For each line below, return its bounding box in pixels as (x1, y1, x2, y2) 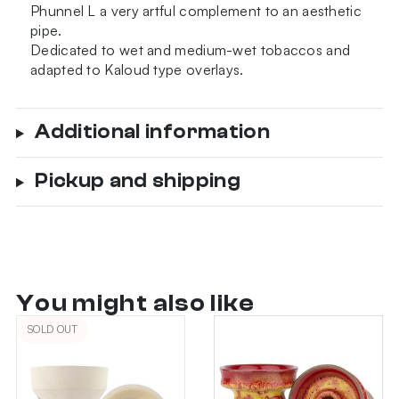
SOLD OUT (28, 322, 78, 337)
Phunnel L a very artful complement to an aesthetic (30, 2, 362, 20)
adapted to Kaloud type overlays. (30, 61, 244, 79)
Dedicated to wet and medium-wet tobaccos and (30, 41, 351, 60)
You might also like (16, 290, 256, 318)
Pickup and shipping (35, 170, 240, 192)
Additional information (35, 121, 270, 143)
